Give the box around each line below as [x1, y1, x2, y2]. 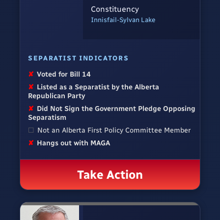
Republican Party [28, 91, 85, 100]
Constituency [91, 4, 139, 14]
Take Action [77, 167, 143, 182]
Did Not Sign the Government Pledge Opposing [37, 104, 196, 113]
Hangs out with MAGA [37, 138, 110, 147]
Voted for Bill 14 [37, 70, 91, 79]
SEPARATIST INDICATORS [28, 54, 129, 62]
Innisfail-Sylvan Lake [91, 16, 156, 24]
